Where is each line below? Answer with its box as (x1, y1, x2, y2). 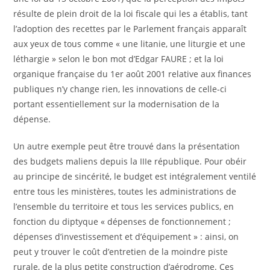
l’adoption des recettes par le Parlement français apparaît (13, 23, 247, 34)
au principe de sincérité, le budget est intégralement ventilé (13, 171, 257, 182)
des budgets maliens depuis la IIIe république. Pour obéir (13, 155, 247, 167)
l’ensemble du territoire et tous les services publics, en (13, 201, 234, 212)
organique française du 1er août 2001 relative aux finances (13, 68, 252, 80)
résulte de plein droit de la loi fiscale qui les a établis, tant (13, 8, 248, 19)
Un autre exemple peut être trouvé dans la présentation (13, 140, 240, 152)
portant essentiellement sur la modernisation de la (13, 98, 220, 110)
